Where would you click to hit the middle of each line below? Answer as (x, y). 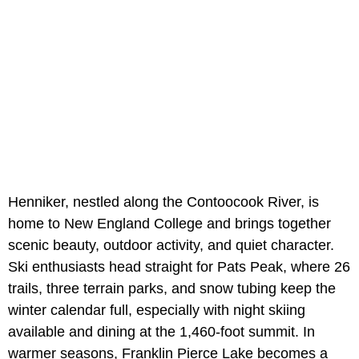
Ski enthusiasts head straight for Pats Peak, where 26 (179, 267)
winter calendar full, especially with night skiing (157, 311)
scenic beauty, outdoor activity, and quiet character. (171, 246)
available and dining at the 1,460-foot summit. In (161, 332)
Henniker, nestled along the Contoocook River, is (163, 202)
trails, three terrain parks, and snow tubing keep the (172, 289)
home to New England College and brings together (169, 224)
